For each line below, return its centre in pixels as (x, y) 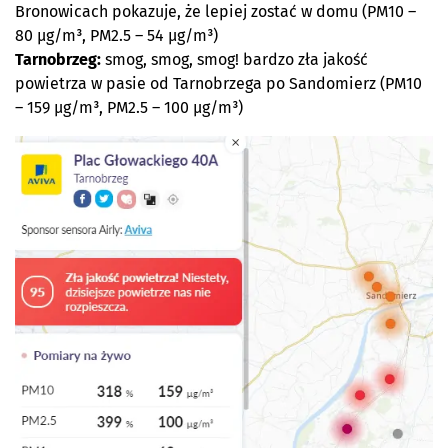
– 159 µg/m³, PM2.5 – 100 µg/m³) (129, 108)
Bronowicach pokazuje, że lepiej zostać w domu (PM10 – (215, 12)
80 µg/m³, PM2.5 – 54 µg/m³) (116, 36)
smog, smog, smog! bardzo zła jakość (234, 60)
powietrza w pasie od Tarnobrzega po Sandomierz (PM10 (218, 84)
